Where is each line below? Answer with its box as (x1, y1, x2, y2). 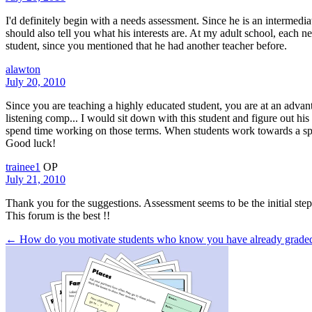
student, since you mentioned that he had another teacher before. (6, 39, 287, 52)
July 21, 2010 (6, 173, 65, 185)
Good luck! (6, 136, 56, 149)
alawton (6, 63, 40, 75)
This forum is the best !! (6, 209, 110, 221)
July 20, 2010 (6, 75, 65, 88)
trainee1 (6, 160, 40, 173)
